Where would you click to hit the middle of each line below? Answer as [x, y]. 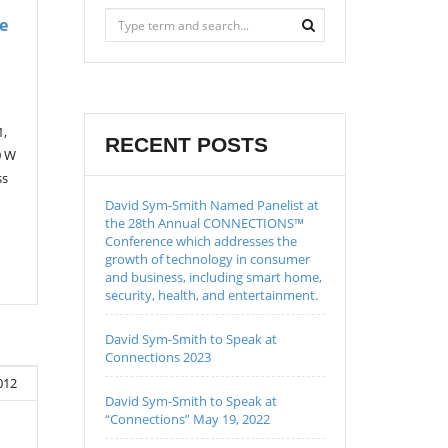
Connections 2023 [157, 357]
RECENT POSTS [186, 144]
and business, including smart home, [213, 277]
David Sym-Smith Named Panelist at [211, 205]
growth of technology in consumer [207, 259]
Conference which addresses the [200, 241]
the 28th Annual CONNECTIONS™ [204, 223]
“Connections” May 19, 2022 [187, 419]
